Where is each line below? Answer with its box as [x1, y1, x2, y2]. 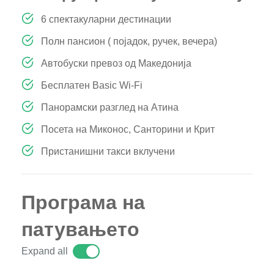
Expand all [21, 245, 68, 256]
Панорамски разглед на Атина [41, 102, 179, 113]
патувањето [21, 218, 139, 240]
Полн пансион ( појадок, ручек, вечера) [41, 35, 217, 46]
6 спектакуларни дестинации [41, 13, 171, 24]
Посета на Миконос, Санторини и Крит [41, 124, 215, 135]
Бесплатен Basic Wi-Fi [41, 80, 143, 91]
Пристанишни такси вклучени [41, 146, 175, 157]
